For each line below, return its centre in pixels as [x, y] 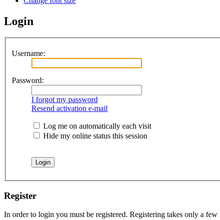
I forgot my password [65, 99]
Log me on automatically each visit [96, 126]
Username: [28, 53]
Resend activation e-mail [69, 108]
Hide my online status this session [94, 136]
